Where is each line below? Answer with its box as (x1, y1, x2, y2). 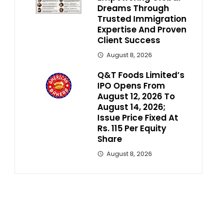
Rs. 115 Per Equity (97, 122, 166, 134)
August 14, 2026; (97, 101, 166, 113)
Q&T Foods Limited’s (97, 69, 185, 81)
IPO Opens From (97, 79, 165, 92)
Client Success (97, 34, 160, 46)
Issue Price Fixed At (97, 111, 178, 124)
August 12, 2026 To (97, 90, 175, 102)
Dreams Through (97, 2, 169, 14)
